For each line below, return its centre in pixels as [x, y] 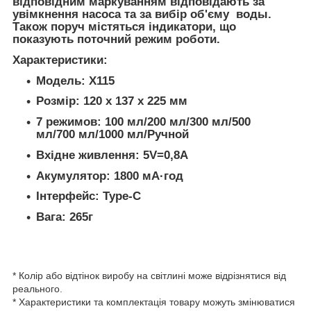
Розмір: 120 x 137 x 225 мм [112, 101]
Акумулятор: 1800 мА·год [110, 176]
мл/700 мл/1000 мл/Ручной [112, 135]
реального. [39, 288]
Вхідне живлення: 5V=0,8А [112, 155]
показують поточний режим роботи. [116, 40]
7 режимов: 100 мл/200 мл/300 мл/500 [143, 122]
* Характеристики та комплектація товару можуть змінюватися [154, 302]
